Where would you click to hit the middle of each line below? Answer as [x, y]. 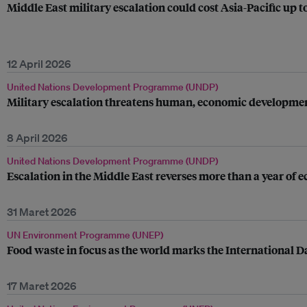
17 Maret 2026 [42, 286]
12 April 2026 [39, 64]
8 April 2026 [37, 138]
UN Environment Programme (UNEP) [85, 235]
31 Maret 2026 [42, 212]
